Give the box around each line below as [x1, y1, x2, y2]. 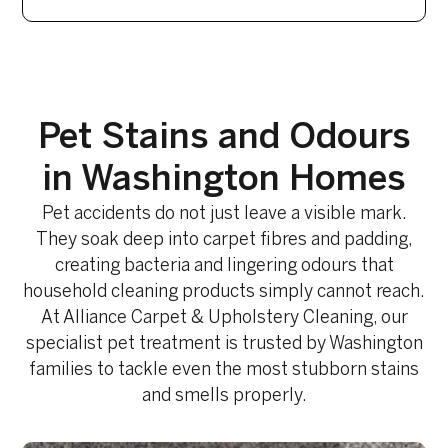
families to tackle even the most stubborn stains [29, 362, 419, 380]
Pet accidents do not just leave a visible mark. [41, 206, 407, 224]
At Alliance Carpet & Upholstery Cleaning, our [40, 310, 408, 328]
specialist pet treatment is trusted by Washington [25, 336, 423, 354]
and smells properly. [141, 388, 307, 406]
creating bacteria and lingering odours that [54, 258, 394, 276]
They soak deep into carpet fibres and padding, [35, 232, 413, 250]
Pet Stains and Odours [37, 122, 411, 156]
